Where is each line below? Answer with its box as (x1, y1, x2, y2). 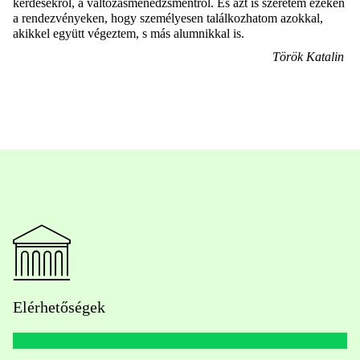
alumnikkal (174, 26, 230, 40)
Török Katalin (272, 49, 344, 63)
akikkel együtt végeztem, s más (13, 26, 174, 40)
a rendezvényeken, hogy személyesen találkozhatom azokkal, (13, 10, 323, 25)
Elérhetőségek (13, 297, 105, 316)
